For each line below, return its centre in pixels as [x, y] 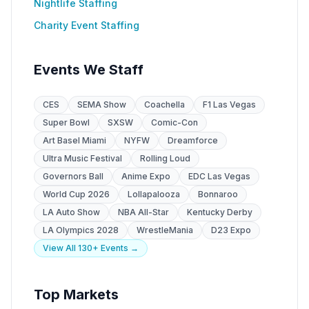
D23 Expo [231, 230]
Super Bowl [66, 122]
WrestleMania [165, 230]
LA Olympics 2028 [81, 230]
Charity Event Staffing [87, 25]
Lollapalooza [154, 194]
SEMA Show [102, 104]
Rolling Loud [165, 158]
